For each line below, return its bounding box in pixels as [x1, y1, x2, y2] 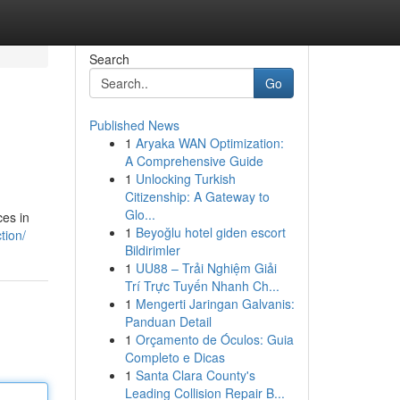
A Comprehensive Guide [124, 152, 263, 170]
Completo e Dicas [124, 348, 225, 366]
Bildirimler [124, 241, 180, 259]
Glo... [124, 205, 155, 223]
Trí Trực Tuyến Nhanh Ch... [124, 277, 279, 295]
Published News [88, 116, 179, 134]
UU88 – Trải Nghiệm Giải [135, 259, 277, 277]
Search [88, 50, 129, 68]
